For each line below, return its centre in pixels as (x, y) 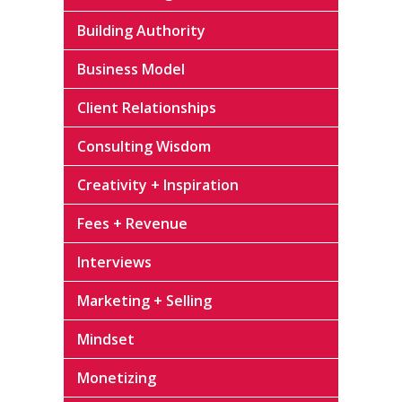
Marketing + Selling (144, 301)
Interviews (114, 262)
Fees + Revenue (132, 224)
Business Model (131, 70)
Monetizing (117, 378)
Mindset (106, 340)
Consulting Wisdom (144, 147)
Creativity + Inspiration (158, 185)
